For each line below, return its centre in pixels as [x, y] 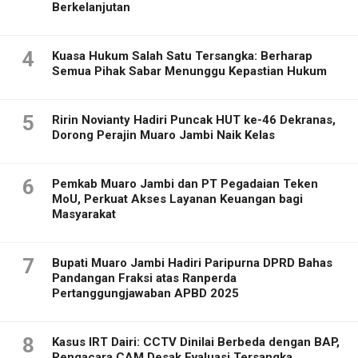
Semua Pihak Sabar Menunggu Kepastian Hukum [189, 71]
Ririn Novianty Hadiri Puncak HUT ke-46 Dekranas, [194, 119]
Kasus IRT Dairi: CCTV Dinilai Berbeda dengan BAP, [196, 342]
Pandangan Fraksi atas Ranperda [144, 278]
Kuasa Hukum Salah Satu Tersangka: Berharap [182, 56]
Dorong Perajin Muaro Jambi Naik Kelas [163, 135]
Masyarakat [84, 214]
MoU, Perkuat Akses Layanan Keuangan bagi [177, 199]
